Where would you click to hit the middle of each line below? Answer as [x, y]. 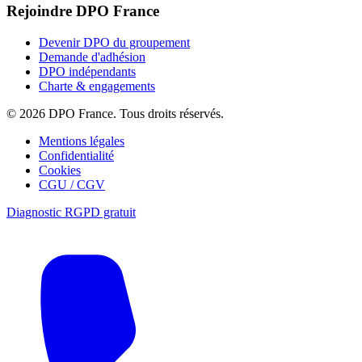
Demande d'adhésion [92, 57]
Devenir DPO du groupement [114, 42]
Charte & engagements [97, 86]
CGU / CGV [72, 184]
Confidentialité [76, 155]
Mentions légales [82, 141]
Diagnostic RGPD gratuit [71, 212]
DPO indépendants [87, 71]
